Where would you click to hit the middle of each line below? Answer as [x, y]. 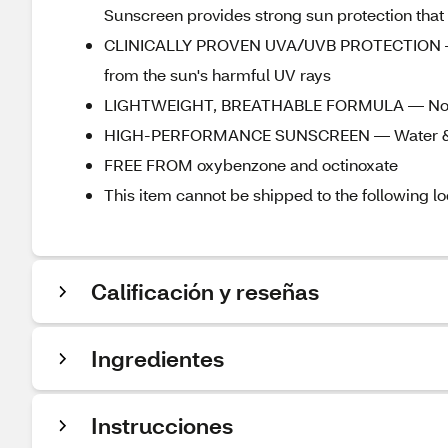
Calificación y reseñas [205, 291]
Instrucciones [162, 425]
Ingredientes [157, 358]
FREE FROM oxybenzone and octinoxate [251, 164]
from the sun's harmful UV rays [217, 74]
